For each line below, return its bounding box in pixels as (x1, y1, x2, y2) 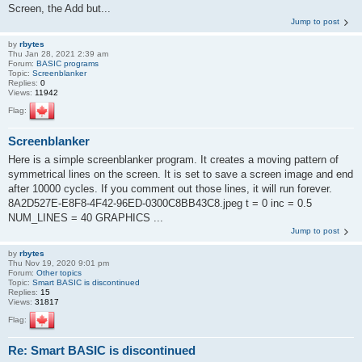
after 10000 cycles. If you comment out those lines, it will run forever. (8, 182, 332, 195)
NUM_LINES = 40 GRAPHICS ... (8, 211, 163, 224)
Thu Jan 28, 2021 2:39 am (8, 49, 108, 59)
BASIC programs (36, 59, 99, 69)
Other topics (36, 267, 82, 277)
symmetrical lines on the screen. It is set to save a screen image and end (8, 167, 353, 180)
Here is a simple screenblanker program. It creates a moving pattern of (8, 153, 339, 166)
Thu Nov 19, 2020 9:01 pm (8, 258, 109, 267)
